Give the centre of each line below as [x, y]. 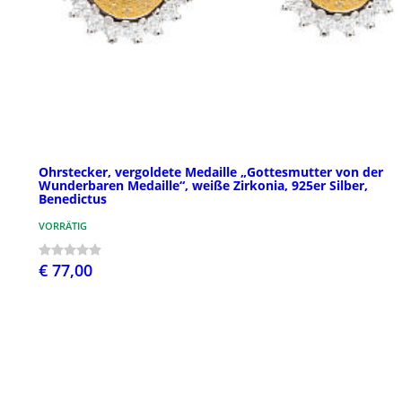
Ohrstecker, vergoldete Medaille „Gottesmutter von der [211, 171]
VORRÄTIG [63, 225]
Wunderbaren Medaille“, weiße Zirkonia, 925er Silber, [203, 185]
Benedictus [73, 198]
